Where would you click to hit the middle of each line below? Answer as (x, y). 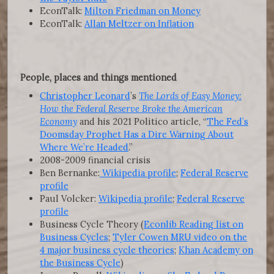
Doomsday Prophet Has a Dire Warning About (137, 134)
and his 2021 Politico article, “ (142, 121)
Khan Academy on (216, 250)
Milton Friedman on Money (143, 10)
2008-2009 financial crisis (95, 160)
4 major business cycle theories (107, 250)
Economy (58, 121)
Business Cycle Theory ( (92, 224)
